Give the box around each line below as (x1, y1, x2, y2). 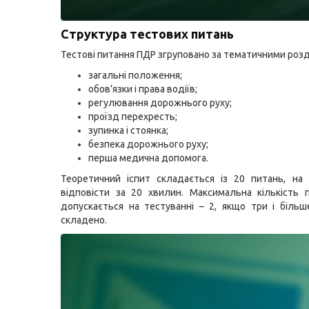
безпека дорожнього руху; (88, 139, 208, 150)
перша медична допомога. (88, 152, 208, 163)
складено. (61, 215, 107, 226)
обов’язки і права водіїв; (88, 83, 197, 94)
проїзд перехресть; (88, 111, 177, 122)
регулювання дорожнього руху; (88, 97, 232, 108)
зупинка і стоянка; (88, 125, 168, 136)
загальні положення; (88, 70, 182, 81)
